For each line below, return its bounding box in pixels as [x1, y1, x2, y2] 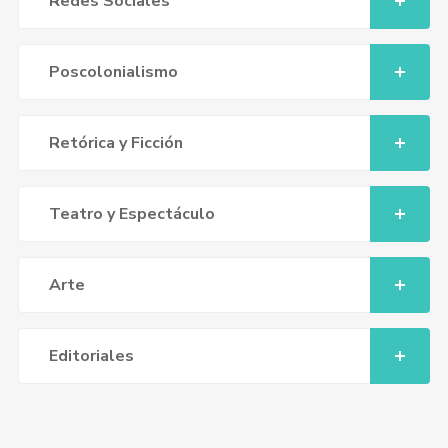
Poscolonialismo [48, 61, 178, 83]
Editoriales [48, 345, 134, 367]
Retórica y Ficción [48, 132, 183, 154]
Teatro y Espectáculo [48, 203, 215, 225]
